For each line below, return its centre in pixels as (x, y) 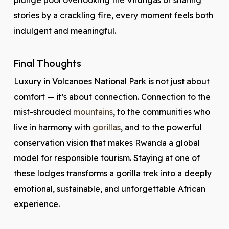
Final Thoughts (47, 63)
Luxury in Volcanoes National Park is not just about (111, 81)
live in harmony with (53, 127)
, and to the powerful (161, 127)
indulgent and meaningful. (65, 31)
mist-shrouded (43, 112)
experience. (37, 204)
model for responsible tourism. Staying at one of (107, 158)
